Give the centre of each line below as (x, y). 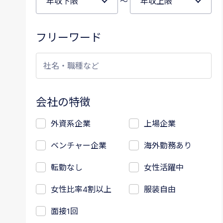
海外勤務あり (167, 145)
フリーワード (69, 37)
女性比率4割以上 (81, 189)
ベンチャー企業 (79, 145)
